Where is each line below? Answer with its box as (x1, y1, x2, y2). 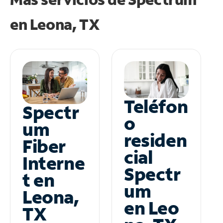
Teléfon (124, 94, 188, 118)
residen (124, 128, 187, 152)
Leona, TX (29, 14, 100, 34)
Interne (22, 151, 85, 175)
